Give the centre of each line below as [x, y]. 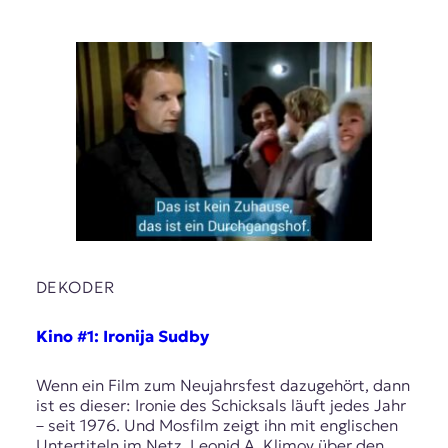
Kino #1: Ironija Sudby [122, 336]
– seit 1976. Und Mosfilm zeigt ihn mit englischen [216, 425]
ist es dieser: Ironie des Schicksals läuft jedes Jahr [220, 405]
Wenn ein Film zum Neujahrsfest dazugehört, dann [222, 385]
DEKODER [75, 286]
